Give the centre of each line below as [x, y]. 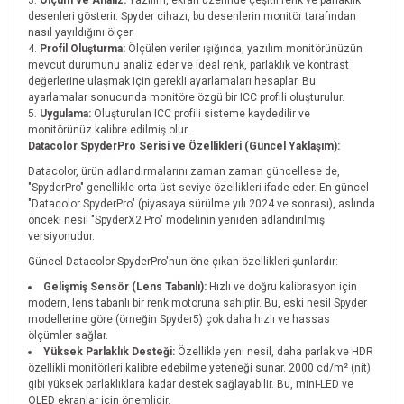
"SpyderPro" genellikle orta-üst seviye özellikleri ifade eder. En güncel [198, 188]
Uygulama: [65, 114]
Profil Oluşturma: [83, 49]
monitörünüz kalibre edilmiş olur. [109, 130]
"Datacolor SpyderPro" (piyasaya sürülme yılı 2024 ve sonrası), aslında [202, 204]
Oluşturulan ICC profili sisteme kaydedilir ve [201, 114]
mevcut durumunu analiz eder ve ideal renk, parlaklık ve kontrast [188, 65]
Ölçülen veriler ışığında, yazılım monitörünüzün [244, 49]
